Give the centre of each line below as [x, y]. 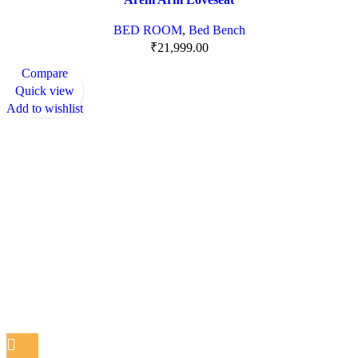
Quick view [45, 91]
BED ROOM [147, 30]
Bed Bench [217, 30]
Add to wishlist [45, 109]
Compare [45, 74]
